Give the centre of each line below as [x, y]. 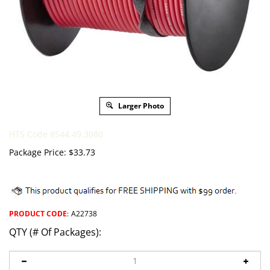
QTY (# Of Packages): [55, 232]
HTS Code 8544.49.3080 [56, 134]
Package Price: [38, 152]
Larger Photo [140, 106]
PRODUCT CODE [38, 214]
